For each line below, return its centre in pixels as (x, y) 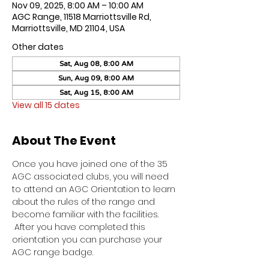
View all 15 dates (46, 105)
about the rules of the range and (85, 201)
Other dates (38, 47)
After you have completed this (80, 227)
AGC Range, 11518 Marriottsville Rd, (82, 17)
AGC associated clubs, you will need (92, 176)
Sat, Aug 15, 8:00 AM (96, 92)
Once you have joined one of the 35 (91, 164)
